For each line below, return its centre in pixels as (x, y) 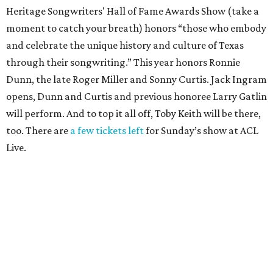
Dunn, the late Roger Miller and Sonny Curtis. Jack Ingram (136, 80)
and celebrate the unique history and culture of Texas (125, 45)
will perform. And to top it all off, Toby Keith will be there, (133, 114)
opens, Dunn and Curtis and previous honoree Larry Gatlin (136, 97)
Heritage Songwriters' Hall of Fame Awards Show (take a (133, 11)
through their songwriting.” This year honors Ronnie (123, 62)
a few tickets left (108, 131)
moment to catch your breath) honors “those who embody (136, 28)
